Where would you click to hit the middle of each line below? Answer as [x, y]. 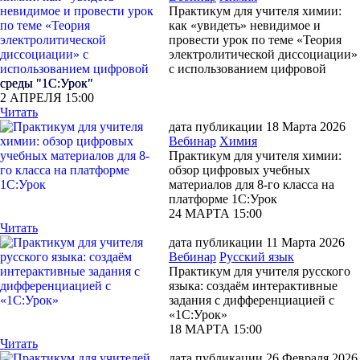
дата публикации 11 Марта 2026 [257, 242]
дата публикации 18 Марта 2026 [257, 126]
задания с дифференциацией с [252, 300]
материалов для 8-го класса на [252, 184]
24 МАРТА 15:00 [215, 213]
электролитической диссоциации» [263, 54]
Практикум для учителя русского [260, 271]
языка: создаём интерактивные [253, 285]
